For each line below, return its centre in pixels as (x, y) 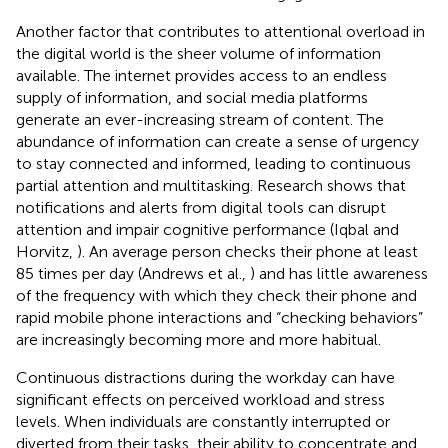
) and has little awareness (339, 273)
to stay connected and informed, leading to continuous (213, 163)
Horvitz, (46, 251)
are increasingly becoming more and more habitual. (198, 339)
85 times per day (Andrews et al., (133, 273)
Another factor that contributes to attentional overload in (220, 31)
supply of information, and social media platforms (192, 97)
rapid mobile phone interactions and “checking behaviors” (219, 317)
